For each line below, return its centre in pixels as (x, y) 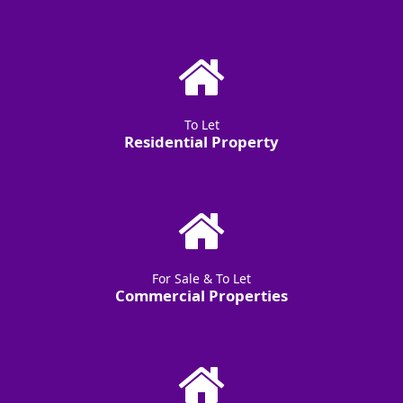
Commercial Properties (201, 296)
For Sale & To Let (201, 278)
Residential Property (201, 142)
